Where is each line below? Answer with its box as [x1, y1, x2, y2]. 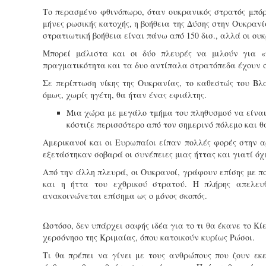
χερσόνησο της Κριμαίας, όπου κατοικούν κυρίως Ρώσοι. [43, 232, 255, 243]
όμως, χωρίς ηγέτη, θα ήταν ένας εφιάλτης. [43, 89, 207, 100]
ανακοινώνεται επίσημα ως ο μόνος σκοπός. [43, 190, 207, 201]
